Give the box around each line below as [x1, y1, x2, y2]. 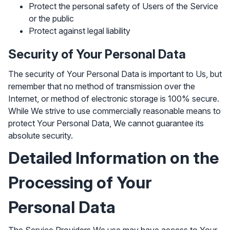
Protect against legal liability [29, 26, 130, 36]
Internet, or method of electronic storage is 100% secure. [8, 93, 219, 104]
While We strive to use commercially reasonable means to [8, 106, 221, 116]
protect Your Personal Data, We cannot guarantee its [8, 118, 204, 128]
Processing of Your [8, 172, 152, 193]
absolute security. [8, 130, 73, 141]
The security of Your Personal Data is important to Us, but [8, 69, 222, 79]
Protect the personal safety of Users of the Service [29, 1, 218, 11]
